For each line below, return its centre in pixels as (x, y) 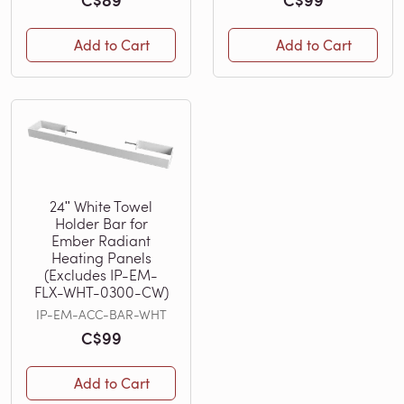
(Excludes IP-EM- (101, 274)
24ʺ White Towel (101, 206)
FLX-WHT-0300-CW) (101, 291)
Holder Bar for (101, 223)
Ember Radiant (101, 240)
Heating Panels (101, 257)
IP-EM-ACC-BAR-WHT (101, 314)
